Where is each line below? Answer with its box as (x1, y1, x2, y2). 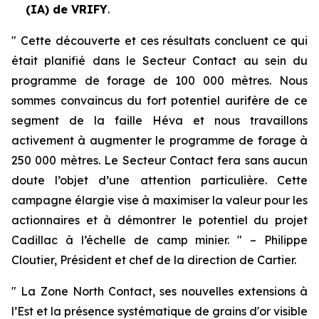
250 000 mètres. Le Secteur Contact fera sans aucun (11, 153, 308, 167)
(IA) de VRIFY (26, 2, 108, 16)
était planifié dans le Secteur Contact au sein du (11, 53, 308, 68)
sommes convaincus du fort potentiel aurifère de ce (11, 93, 308, 108)
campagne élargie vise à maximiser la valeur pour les (11, 193, 308, 207)
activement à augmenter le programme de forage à (11, 133, 308, 147)
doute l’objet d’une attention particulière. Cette (11, 173, 308, 187)
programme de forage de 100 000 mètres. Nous (11, 73, 308, 88)
